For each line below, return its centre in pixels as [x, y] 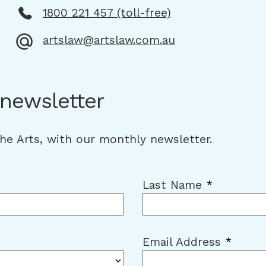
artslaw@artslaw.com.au [109, 40]
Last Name [174, 185]
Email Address [184, 242]
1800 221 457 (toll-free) [107, 13]
